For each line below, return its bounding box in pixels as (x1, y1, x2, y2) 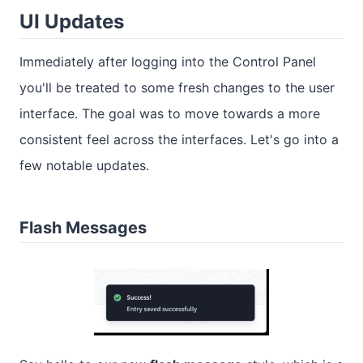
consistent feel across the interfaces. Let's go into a (19, 131, 339, 148)
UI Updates (19, 10, 124, 34)
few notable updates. (19, 157, 149, 174)
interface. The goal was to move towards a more (19, 105, 320, 122)
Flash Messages (19, 218, 147, 238)
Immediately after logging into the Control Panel (19, 53, 316, 70)
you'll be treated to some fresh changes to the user (19, 79, 335, 96)
